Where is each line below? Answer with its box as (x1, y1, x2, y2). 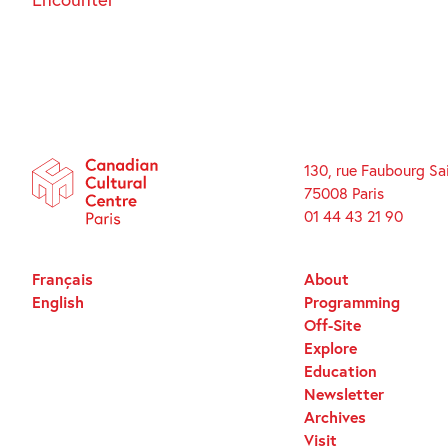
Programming (303, 291, 400, 313)
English (32, 291, 84, 313)
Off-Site (303, 314, 361, 336)
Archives (303, 406, 366, 428)
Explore (303, 337, 357, 359)
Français (32, 268, 93, 290)
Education (303, 360, 377, 382)
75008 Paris (303, 182, 384, 204)
